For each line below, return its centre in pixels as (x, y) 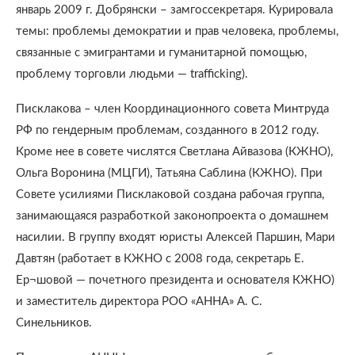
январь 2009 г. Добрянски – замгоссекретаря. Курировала (174, 10)
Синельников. (54, 323)
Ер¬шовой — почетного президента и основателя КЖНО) (175, 280)
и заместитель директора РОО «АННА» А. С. (139, 302)
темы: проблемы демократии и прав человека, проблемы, (177, 31)
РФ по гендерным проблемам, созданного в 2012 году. (168, 130)
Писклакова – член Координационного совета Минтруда (172, 109)
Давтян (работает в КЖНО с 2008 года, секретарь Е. (160, 259)
